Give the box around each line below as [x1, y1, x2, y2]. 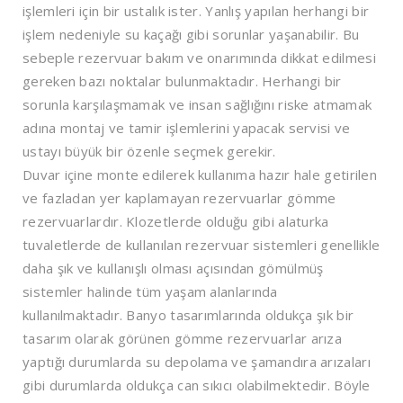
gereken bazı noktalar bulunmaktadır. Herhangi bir [22, 71, 342, 90]
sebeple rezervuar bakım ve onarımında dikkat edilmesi [22, 48, 376, 67]
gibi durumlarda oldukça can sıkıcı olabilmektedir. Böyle [22, 375, 371, 394]
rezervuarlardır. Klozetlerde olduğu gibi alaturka [22, 211, 329, 230]
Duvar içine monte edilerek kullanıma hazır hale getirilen [22, 165, 378, 184]
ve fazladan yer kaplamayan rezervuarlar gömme [22, 188, 336, 207]
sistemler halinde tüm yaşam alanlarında [22, 282, 278, 300]
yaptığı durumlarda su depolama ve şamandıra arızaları [22, 352, 371, 371]
